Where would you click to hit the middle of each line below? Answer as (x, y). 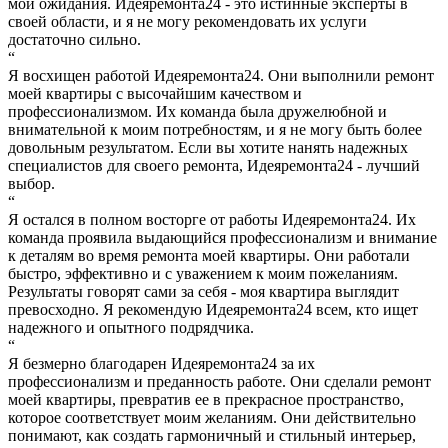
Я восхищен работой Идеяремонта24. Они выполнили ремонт (221, 75)
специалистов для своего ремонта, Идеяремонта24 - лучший (214, 165)
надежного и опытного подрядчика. (131, 327)
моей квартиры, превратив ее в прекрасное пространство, (206, 399)
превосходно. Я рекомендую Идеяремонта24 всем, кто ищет (213, 309)
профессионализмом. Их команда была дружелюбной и (197, 111)
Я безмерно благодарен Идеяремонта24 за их (161, 363)
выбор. (31, 183)
